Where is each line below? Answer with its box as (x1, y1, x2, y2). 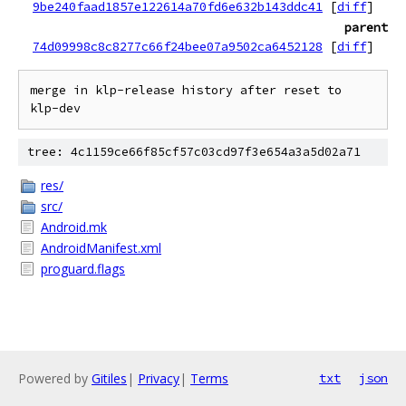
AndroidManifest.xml (41, 239, 161, 256)
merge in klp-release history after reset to (30, 82, 342, 98)
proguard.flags (41, 260, 125, 277)
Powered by (18, 370, 92, 387)
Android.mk (41, 218, 107, 236)
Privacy (138, 370, 179, 387)
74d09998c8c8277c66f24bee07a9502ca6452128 (33, 38, 323, 54)
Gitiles (92, 370, 127, 387)
